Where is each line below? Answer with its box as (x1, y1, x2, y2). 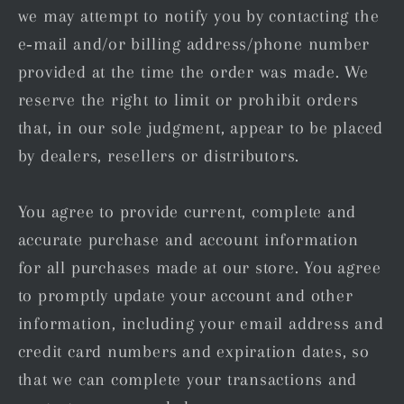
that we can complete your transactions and (17, 370, 358, 390)
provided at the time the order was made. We (17, 62, 370, 82)
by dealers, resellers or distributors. (17, 146, 300, 166)
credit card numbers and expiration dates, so (17, 342, 370, 362)
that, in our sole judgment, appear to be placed (17, 118, 384, 138)
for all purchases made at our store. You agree (17, 258, 381, 278)
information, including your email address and (17, 314, 384, 334)
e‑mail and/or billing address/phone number (17, 34, 371, 54)
